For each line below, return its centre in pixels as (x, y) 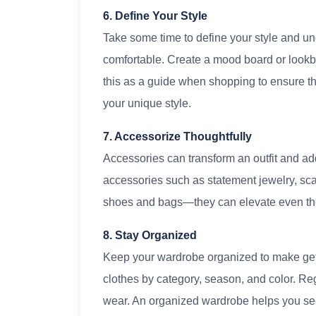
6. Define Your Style (155, 16)
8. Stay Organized (150, 236)
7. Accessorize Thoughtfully (177, 137)
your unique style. (147, 104)
